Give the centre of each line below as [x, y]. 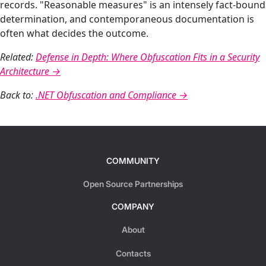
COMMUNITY [133, 161]
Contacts [133, 254]
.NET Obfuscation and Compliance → [112, 95]
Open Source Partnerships [133, 184]
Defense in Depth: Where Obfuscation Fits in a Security [148, 57]
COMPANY [133, 207]
